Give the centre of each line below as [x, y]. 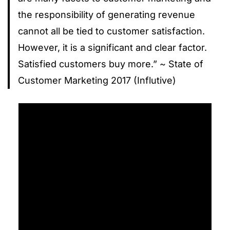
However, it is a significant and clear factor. [112, 47]
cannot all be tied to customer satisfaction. [111, 31]
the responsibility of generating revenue [107, 14]
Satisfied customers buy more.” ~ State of [111, 64]
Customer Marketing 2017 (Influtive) [97, 80]
